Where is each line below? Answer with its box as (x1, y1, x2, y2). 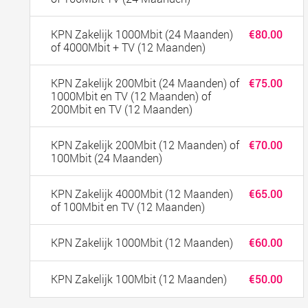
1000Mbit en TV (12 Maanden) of (51, 89, 212, 103)
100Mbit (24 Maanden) (51, 151, 163, 165)
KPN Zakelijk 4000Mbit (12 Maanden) (51, 186, 234, 201)
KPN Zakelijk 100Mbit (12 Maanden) (51, 272, 228, 286)
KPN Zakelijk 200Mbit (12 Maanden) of (51, 137, 240, 152)
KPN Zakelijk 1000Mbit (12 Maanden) (51, 235, 234, 250)
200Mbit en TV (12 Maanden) (51, 102, 193, 116)
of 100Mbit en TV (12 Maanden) (51, 199, 206, 214)
